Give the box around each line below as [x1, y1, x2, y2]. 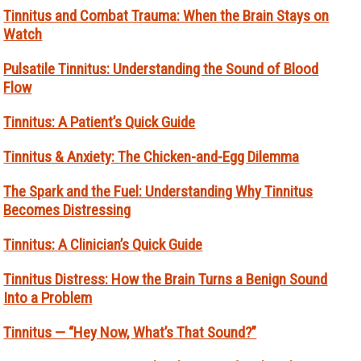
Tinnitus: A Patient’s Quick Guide [3, 112, 196, 131]
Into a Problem [3, 288, 93, 307]
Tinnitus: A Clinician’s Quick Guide [3, 234, 203, 254]
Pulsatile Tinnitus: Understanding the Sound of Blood [3, 59, 319, 78]
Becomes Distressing [3, 200, 131, 219]
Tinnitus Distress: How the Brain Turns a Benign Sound [3, 269, 328, 288]
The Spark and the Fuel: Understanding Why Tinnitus [3, 181, 313, 201]
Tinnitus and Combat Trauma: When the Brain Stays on [3, 6, 330, 25]
